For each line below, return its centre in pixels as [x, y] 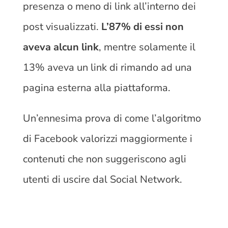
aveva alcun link [61, 47]
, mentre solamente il [147, 47]
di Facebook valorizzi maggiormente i [107, 138]
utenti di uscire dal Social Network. [104, 179]
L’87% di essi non [142, 26]
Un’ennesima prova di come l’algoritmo [112, 118]
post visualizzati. [62, 26]
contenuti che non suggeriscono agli [104, 159]
